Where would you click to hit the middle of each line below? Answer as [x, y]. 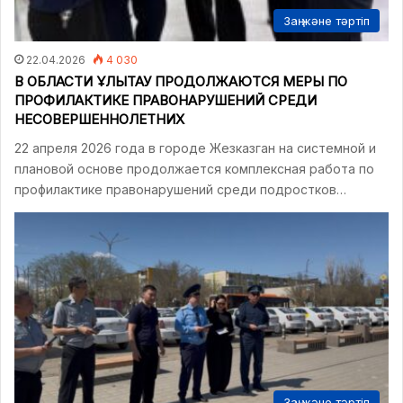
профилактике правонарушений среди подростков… [180, 189]
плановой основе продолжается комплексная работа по [194, 168]
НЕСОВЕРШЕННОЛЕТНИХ [99, 119]
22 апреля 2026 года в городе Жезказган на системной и [195, 148]
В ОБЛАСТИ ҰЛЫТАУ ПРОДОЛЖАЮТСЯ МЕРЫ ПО [181, 81]
